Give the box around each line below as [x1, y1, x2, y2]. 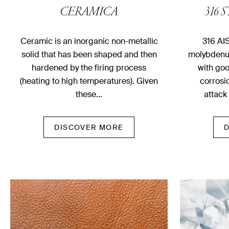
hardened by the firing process [32, 62, 146, 74]
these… [76, 89, 102, 100]
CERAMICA [60, 6, 118, 20]
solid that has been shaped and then [21, 49, 157, 60]
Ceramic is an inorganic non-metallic [20, 36, 158, 47]
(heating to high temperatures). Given [20, 76, 158, 87]
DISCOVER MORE [54, 123, 124, 132]
